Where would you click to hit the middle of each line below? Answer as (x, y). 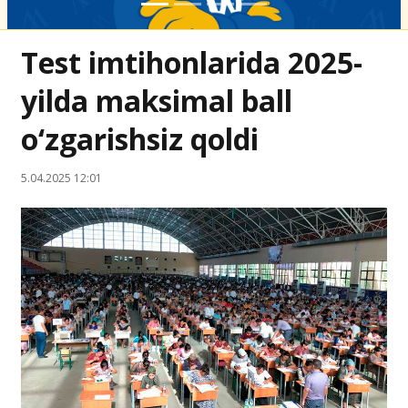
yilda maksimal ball (157, 101)
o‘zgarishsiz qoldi (140, 139)
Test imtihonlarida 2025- (192, 62)
